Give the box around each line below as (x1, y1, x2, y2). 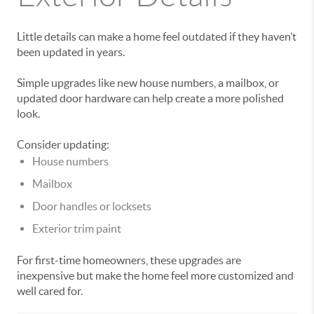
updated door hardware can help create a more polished (17, 92, 284, 105)
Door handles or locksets (32, 200, 151, 213)
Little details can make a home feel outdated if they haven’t (17, 30, 296, 43)
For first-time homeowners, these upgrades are (17, 254, 241, 267)
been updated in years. (17, 46, 125, 59)
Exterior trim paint (32, 222, 121, 235)
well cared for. (17, 285, 83, 298)
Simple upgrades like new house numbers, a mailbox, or (17, 76, 279, 90)
